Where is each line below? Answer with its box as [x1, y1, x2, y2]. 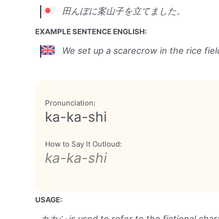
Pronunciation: [45, 98, 95, 108]
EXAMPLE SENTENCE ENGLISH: [35, 26, 147, 36]
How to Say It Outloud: [45, 139, 122, 149]
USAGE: [35, 195, 62, 204]
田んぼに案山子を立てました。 [62, 5, 185, 16]
